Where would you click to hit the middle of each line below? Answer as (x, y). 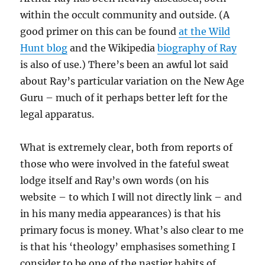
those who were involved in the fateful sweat (125, 164)
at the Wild (205, 31)
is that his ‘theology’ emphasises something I (128, 247)
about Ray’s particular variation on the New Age (132, 81)
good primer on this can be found (100, 31)
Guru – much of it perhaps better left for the (124, 98)
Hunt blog (44, 48)
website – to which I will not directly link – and (131, 197)
